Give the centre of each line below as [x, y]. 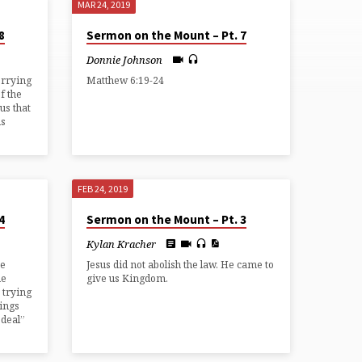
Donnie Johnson [125, 59]
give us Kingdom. [128, 279]
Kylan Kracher [122, 244]
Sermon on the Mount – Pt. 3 [167, 220]
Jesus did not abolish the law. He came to [181, 265]
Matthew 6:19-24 [126, 81]
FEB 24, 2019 [103, 189]
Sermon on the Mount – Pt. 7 [167, 36]
